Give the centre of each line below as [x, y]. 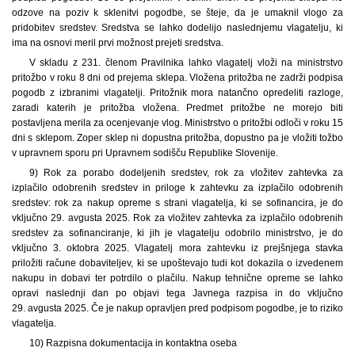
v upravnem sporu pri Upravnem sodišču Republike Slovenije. [145, 153]
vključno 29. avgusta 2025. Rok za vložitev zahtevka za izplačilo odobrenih [177, 218]
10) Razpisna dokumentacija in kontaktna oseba [133, 343]
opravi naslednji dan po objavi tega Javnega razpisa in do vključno [177, 293]
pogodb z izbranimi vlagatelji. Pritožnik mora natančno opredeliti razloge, [177, 92]
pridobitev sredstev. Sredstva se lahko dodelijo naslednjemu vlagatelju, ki [177, 27]
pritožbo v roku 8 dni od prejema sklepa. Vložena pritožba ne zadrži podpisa [177, 77]
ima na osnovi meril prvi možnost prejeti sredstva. [118, 42]
